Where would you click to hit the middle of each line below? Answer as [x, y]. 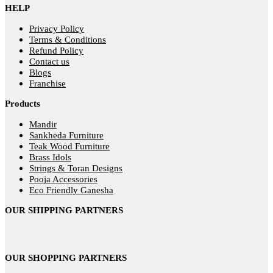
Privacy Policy [57, 28]
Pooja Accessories [63, 179]
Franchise [48, 83]
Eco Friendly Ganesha [71, 190]
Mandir [43, 124]
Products [23, 103]
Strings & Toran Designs [76, 168]
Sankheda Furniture [66, 135]
